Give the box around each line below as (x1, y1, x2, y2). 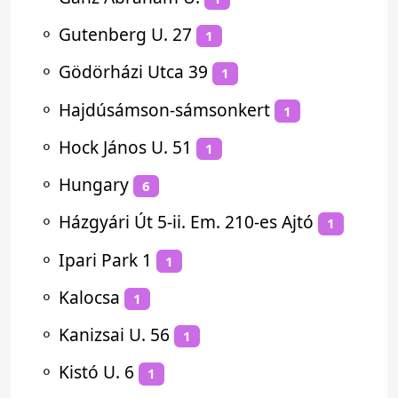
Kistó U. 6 (59, 360, 134, 385)
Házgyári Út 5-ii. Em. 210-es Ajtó (59, 210, 314, 235)
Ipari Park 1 (59, 247, 152, 272)
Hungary (59, 172, 129, 196)
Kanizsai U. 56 (59, 322, 170, 346)
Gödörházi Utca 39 (59, 60, 208, 84)
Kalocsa (59, 284, 120, 309)
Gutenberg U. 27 (59, 22, 192, 46)
